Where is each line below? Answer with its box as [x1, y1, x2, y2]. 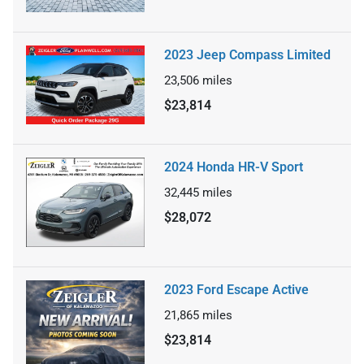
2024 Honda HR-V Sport [164, 159, 303, 175]
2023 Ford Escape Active [164, 281, 309, 297]
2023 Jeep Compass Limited [164, 46, 331, 63]
